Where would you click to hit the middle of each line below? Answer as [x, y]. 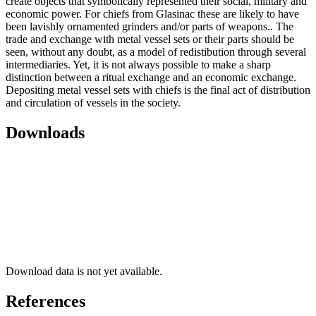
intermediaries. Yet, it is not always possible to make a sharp [138, 65]
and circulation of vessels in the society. [93, 103]
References [45, 302]
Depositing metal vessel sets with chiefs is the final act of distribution [158, 90]
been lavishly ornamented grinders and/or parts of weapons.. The [150, 27]
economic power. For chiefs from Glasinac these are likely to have [152, 14]
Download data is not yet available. [84, 272]
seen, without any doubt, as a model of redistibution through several [156, 52]
